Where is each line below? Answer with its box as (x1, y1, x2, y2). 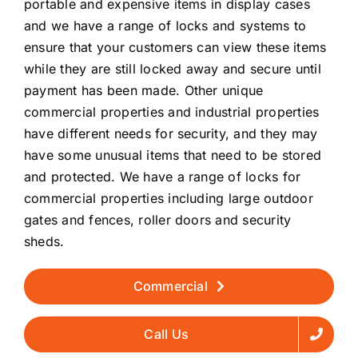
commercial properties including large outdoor (24, 189, 313, 206)
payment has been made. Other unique (24, 82, 264, 98)
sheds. (24, 233, 65, 249)
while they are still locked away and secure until (24, 60, 321, 77)
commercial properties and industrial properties (24, 103, 320, 120)
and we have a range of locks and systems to (24, 17, 307, 34)
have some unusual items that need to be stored (24, 146, 322, 163)
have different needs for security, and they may (24, 125, 318, 141)
